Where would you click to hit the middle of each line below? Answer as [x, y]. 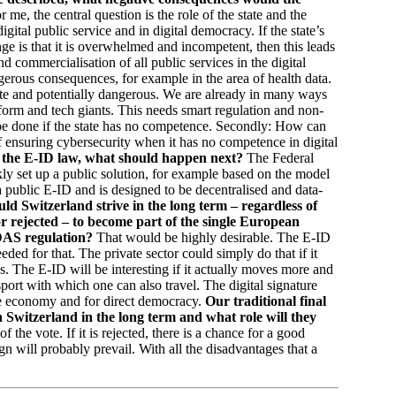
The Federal [280, 158]
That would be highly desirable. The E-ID [213, 237]
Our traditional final [266, 301]
